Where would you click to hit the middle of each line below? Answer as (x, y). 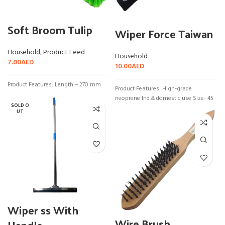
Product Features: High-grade (153, 89)
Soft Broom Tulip (50, 30)
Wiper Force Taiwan (164, 34)
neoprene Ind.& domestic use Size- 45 (165, 98)
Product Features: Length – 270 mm (54, 85)
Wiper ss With (43, 210)
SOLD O (20, 105)
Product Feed (64, 52)
